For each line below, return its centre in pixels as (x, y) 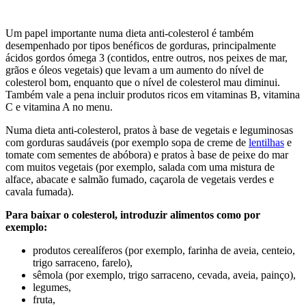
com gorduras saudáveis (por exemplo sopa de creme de (127, 143)
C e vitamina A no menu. (59, 107)
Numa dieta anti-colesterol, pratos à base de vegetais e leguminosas (149, 130)
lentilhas (266, 143)
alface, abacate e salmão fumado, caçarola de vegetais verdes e (140, 180)
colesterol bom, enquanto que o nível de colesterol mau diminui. (143, 83)
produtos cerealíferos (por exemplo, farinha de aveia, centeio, (164, 251)
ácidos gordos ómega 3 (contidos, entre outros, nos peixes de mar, (147, 58)
